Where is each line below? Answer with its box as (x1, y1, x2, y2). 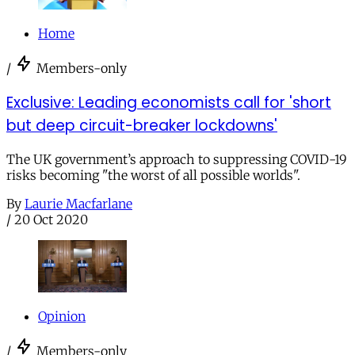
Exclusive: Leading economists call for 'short (6, 91, 331, 113)
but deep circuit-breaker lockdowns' (6, 114, 277, 136)
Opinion (38, 308, 86, 325)
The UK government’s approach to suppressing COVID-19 (6, 151, 347, 168)
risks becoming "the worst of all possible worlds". (6, 167, 300, 184)
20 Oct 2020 (14, 212, 88, 228)
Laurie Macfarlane (25, 196, 132, 212)
